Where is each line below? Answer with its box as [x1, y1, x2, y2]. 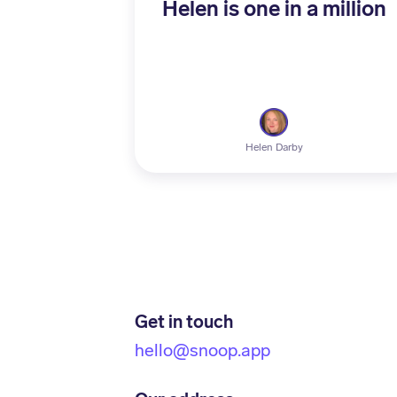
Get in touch [135, 311, 233, 332]
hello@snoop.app [135, 339, 270, 361]
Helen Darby [245, 141, 303, 153]
